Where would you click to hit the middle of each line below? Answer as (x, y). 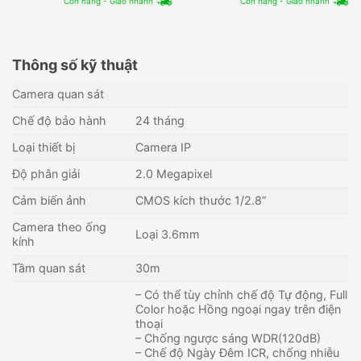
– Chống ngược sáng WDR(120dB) (228, 338)
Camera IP (164, 147)
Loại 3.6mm (168, 234)
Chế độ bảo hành (59, 120)
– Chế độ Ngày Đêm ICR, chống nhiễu (238, 352)
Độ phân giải (46, 173)
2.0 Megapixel (174, 173)
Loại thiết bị (44, 147)
